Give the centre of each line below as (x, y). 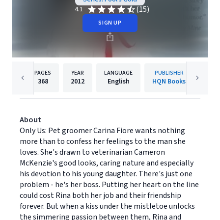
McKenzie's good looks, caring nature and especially (107, 163)
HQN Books (169, 82)
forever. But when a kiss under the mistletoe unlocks (107, 206)
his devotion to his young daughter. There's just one (106, 174)
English (118, 82)
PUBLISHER (169, 73)
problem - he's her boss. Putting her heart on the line (109, 185)
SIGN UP (110, 23)
